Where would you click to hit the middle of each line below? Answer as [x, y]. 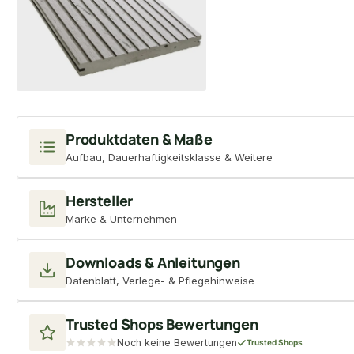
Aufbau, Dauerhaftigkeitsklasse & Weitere [169, 157]
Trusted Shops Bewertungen [162, 324]
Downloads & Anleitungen [153, 262]
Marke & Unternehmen [121, 218]
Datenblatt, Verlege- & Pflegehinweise [160, 280]
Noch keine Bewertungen [177, 342]
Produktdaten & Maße [139, 139]
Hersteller [100, 200]
